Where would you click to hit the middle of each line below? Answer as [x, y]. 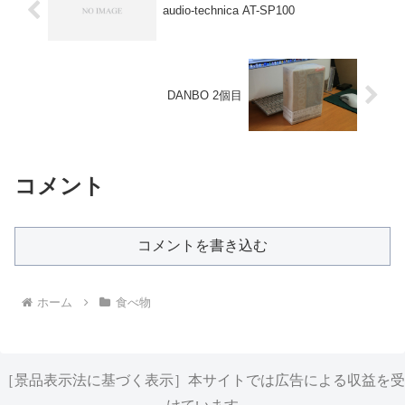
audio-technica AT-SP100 [228, 10]
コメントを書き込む [202, 246]
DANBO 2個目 [205, 95]
